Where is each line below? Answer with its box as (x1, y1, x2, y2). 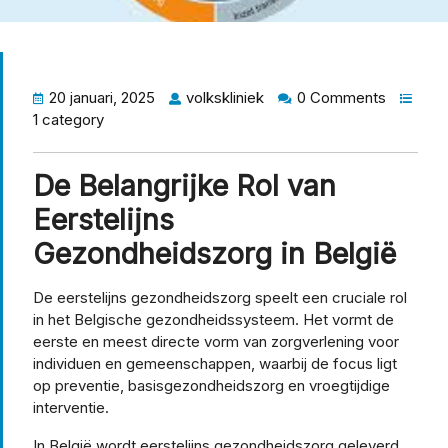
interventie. (33, 397, 109, 417)
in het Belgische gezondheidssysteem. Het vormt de (33, 309, 394, 329)
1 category (33, 109, 104, 129)
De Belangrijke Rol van (33, 167, 336, 203)
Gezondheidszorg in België (33, 235, 396, 271)
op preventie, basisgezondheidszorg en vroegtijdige (33, 375, 390, 395)
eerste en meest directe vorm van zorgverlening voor (33, 331, 399, 351)
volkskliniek (186, 87, 264, 107)
